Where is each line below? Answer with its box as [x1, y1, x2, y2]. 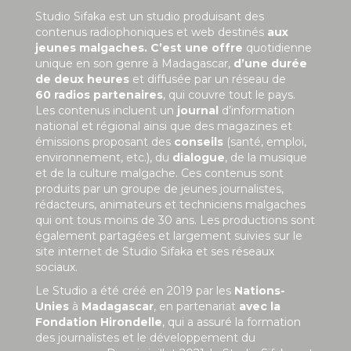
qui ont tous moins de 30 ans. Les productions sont [35, 213, 315, 228]
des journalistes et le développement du [35, 331, 255, 346]
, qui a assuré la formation [162, 315, 301, 330]
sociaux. [35, 260, 78, 275]
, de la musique [225, 150, 307, 165]
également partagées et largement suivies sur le [35, 229, 302, 244]
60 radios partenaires [35, 88, 163, 103]
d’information [219, 103, 295, 118]
